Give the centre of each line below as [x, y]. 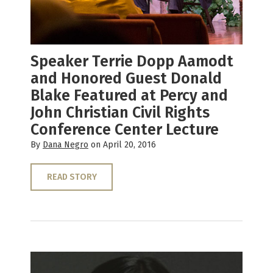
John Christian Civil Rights [120, 112]
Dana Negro [66, 144]
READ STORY [72, 177]
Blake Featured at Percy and [129, 95]
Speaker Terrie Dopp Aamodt [132, 61]
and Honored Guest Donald [126, 78]
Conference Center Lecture [125, 129]
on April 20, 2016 [122, 144]
